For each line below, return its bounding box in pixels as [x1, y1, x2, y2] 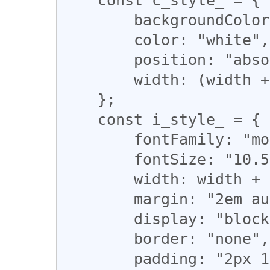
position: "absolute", [61, 50, 134, 69]
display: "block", [61, 209, 134, 228]
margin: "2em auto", [61, 189, 134, 208]
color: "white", [61, 30, 134, 49]
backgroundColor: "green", [61, 10, 134, 29]
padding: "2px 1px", [61, 249, 134, 268]
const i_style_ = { [61, 110, 98, 128]
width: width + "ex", [61, 169, 134, 188]
